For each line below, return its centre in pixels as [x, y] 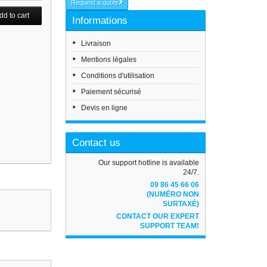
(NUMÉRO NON [173, 194]
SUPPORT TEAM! [170, 226]
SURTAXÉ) [181, 204]
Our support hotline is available [149, 163]
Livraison [96, 44]
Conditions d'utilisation [118, 76]
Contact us [97, 143]
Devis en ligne [105, 108]
